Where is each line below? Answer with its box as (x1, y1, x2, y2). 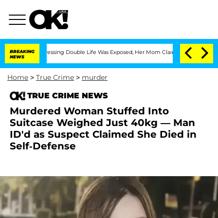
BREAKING (10, 49, 35, 54)
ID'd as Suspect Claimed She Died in (10, 128, 197, 140)
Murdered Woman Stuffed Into (10, 105, 169, 117)
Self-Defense (10, 140, 76, 152)
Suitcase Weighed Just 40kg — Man (10, 117, 195, 128)
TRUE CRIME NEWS (27, 91, 108, 100)
